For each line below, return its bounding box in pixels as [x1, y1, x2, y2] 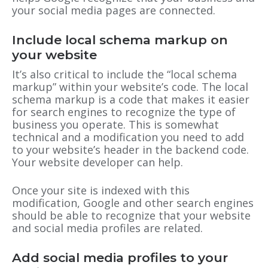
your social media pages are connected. [12, 2, 215, 17]
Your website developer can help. [12, 154, 183, 169]
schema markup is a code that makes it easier [12, 92, 249, 106]
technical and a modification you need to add [12, 129, 244, 144]
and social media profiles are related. [12, 220, 203, 235]
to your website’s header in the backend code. [12, 142, 249, 157]
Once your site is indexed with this [12, 182, 190, 197]
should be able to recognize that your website [12, 208, 251, 223]
